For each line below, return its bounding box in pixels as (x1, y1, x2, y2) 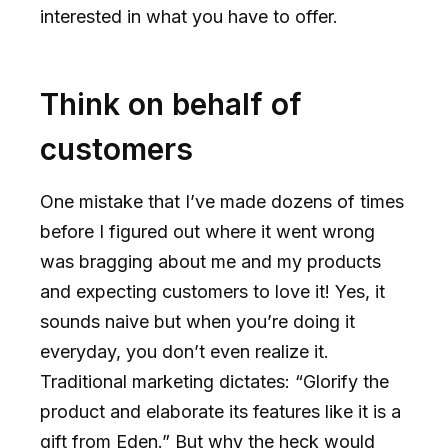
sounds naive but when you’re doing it (40, 311, 355, 333)
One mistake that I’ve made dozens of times (40, 191, 404, 213)
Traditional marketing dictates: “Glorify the (40, 371, 389, 393)
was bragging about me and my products (40, 251, 381, 273)
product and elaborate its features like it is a (40, 401, 401, 423)
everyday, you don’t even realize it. (40, 341, 329, 363)
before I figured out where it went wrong (40, 221, 375, 243)
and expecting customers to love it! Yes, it (40, 281, 385, 303)
